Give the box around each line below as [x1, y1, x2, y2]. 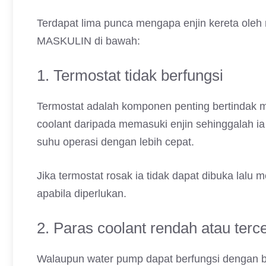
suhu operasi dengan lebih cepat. [37, 136, 194, 148]
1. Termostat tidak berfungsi [37, 66, 223, 84]
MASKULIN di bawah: [37, 35, 140, 47]
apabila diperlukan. [37, 188, 126, 199]
